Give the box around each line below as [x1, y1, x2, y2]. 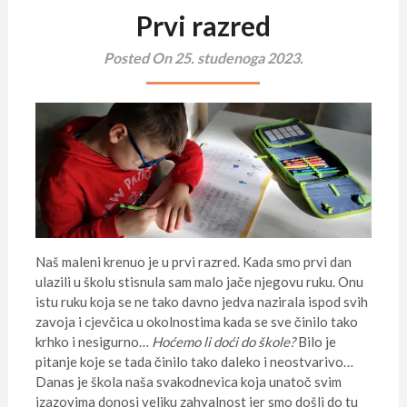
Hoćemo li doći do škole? [151, 333, 295, 350]
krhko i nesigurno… [35, 333, 152, 350]
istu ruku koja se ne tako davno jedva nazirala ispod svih [35, 293, 368, 310]
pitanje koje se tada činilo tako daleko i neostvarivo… [35, 352, 353, 370]
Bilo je [294, 333, 336, 350]
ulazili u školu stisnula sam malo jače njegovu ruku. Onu [35, 273, 363, 290]
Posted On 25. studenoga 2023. [103, 49, 303, 66]
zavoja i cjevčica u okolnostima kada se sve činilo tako [35, 313, 358, 330]
